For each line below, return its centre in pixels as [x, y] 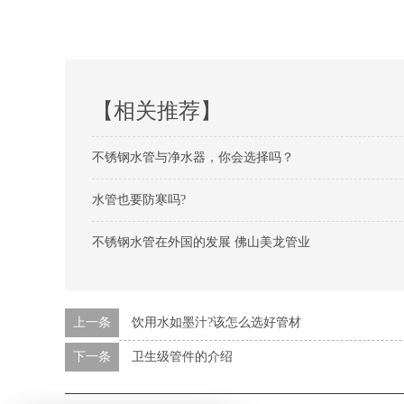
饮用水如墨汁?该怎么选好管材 [216, 322]
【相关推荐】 [157, 111]
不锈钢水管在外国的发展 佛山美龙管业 [201, 242]
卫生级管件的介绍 [182, 357]
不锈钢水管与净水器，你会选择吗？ [193, 157]
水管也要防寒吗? [139, 200]
